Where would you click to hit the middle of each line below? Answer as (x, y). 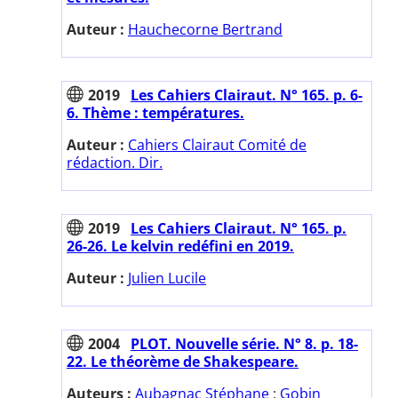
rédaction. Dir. (115, 162)
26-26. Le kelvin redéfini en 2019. (180, 246)
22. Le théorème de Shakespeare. (183, 361)
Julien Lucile (167, 278)
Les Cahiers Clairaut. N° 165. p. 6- (247, 95)
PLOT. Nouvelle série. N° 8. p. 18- (244, 343)
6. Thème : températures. (155, 112)
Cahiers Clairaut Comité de (217, 144)
